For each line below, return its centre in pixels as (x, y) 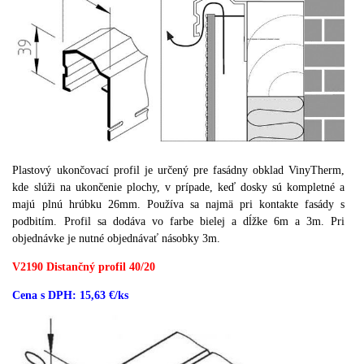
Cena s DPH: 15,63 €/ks (71, 296)
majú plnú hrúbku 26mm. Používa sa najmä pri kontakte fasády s (179, 205)
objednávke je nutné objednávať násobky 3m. (117, 239)
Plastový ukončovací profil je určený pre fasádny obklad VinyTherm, (179, 171)
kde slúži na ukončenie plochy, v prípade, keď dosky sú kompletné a (179, 188)
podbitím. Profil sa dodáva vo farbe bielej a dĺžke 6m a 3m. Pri (179, 222)
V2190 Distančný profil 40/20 (84, 267)
